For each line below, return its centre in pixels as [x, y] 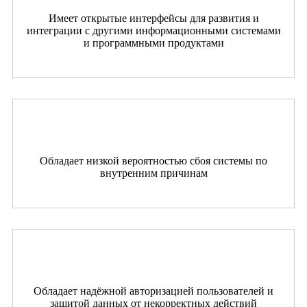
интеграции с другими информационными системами [153, 30]
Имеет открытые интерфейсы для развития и [153, 18]
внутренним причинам [153, 173]
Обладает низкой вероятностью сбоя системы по [153, 160]
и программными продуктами [153, 42]
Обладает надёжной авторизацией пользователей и [153, 291]
